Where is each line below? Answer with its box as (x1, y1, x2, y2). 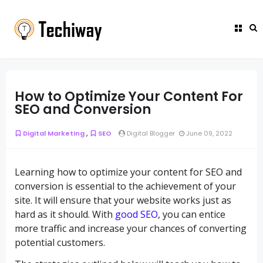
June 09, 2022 (184, 128, 232, 138)
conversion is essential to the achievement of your (15, 179, 236, 193)
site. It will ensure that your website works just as (15, 193, 231, 207)
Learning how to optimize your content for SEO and (15, 165, 242, 178)
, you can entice (158, 207, 225, 221)
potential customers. (15, 235, 105, 249)
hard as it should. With (15, 207, 115, 221)
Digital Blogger (125, 128, 175, 138)
